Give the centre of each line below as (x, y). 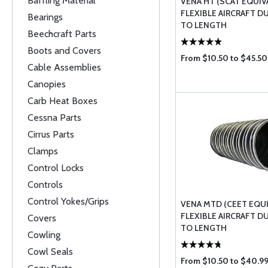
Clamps (43, 151)
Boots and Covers (64, 51)
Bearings (45, 17)
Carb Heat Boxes (63, 101)
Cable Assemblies (64, 67)
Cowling (44, 235)
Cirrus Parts (51, 134)
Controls (45, 185)
